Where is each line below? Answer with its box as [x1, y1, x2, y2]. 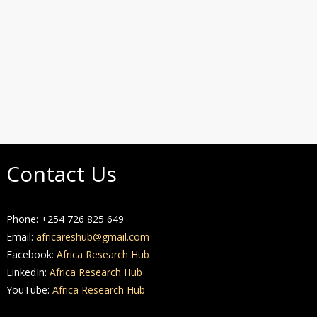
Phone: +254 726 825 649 [6, 212, 125, 226]
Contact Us [6, 159, 117, 189]
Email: [6, 230, 37, 244]
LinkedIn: [6, 265, 50, 279]
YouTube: [6, 283, 53, 297]
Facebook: [6, 248, 57, 262]
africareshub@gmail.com [36, 230, 150, 244]
